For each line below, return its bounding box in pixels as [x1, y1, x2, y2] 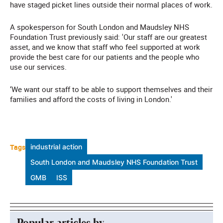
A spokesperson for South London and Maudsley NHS [10, 22, 189, 32]
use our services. [10, 62, 67, 72]
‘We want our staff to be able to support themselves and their [10, 84, 213, 95]
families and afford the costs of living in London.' [10, 94, 172, 105]
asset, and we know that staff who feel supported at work [10, 42, 200, 52]
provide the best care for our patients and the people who [10, 52, 200, 62]
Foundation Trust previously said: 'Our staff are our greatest [10, 32, 207, 42]
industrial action [30, 142, 82, 151]
